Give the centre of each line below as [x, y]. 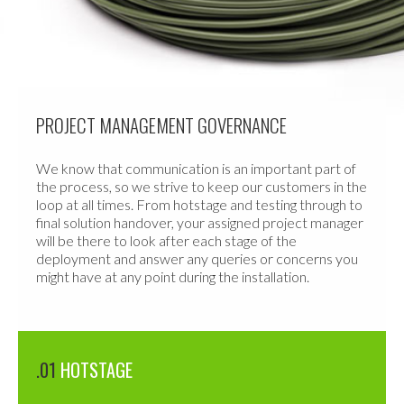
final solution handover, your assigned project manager [200, 222]
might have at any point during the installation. [173, 276]
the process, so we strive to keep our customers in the [202, 186]
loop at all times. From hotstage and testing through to [199, 204]
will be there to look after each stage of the [166, 240]
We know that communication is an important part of [196, 168]
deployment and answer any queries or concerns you [197, 258]
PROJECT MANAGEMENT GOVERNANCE [161, 124]
